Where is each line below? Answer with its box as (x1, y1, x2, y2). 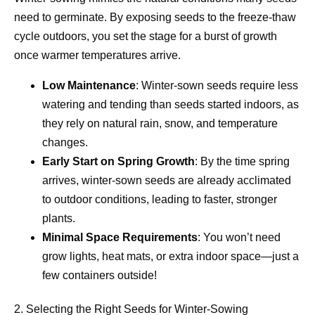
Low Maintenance (42, 79, 136, 91)
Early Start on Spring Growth (42, 155, 195, 167)
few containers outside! (42, 269, 157, 281)
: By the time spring (195, 155, 290, 167)
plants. (42, 212, 75, 224)
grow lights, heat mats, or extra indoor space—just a (42, 250, 299, 262)
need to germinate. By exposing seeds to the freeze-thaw (14, 11, 296, 23)
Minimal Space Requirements (42, 231, 198, 243)
